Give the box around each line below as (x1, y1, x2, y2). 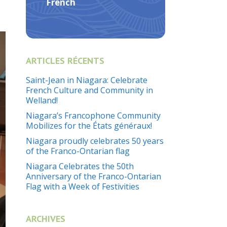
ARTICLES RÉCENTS (26, 55, 104, 66)
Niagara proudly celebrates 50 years (26, 135, 164, 146)
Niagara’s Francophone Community (26, 110, 161, 121)
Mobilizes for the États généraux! (26, 120, 152, 131)
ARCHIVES (26, 213, 65, 224)
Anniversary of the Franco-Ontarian (26, 171, 161, 182)
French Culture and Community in (26, 85, 153, 96)
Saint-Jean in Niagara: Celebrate (26, 74, 147, 86)
